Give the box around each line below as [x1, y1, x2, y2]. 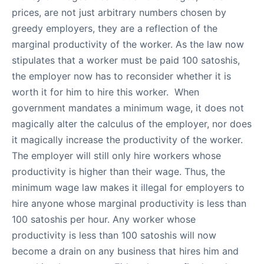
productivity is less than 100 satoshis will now [12, 229, 216, 241]
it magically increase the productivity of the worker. [12, 134, 243, 146]
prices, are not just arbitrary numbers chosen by [12, 6, 226, 18]
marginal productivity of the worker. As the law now [12, 38, 244, 50]
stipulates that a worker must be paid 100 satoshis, [12, 54, 240, 66]
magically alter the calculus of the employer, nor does [12, 118, 252, 130]
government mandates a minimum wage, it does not [12, 102, 244, 114]
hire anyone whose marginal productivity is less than [12, 197, 246, 209]
